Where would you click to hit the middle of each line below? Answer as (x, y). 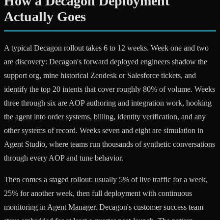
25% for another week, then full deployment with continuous (98, 193)
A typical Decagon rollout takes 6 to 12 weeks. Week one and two (106, 48)
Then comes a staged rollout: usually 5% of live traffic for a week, (106, 180)
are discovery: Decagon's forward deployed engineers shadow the (106, 62)
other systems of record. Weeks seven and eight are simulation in (104, 131)
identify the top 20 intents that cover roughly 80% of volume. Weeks (110, 89)
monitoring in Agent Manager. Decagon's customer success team (104, 207)
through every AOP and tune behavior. (64, 158)
